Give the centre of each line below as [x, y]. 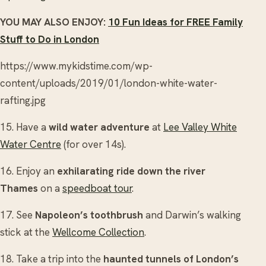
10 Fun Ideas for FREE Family [175, 22]
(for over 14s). [94, 144]
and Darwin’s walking [192, 215]
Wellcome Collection [98, 232]
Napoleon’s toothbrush [89, 215]
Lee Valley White [200, 127]
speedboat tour [97, 188]
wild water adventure [99, 127]
